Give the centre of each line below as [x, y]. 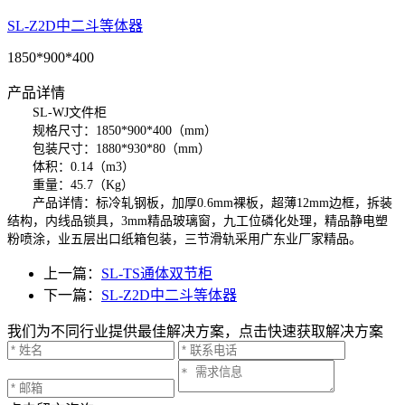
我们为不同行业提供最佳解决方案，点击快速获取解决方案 [195, 331]
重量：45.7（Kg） [71, 184]
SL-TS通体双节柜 [157, 273]
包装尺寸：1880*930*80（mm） [109, 148]
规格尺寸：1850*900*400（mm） [112, 130]
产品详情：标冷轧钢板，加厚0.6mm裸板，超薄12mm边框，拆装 [200, 202]
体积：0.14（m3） [71, 166]
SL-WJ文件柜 [57, 112]
